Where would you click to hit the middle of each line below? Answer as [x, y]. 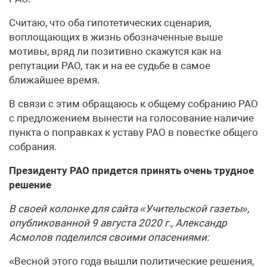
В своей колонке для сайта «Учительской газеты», [129, 209]
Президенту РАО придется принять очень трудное [131, 170]
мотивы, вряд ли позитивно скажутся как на [115, 51]
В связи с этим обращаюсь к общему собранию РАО [133, 104]
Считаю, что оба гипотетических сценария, [110, 23]
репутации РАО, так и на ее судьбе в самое [110, 66]
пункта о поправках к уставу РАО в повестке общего [133, 132]
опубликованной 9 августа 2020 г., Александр [118, 223]
